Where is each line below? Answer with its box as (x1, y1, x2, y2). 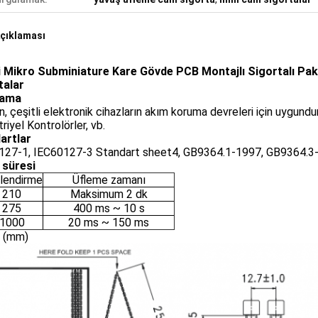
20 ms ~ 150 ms (68, 216, 149, 229)
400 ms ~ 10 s (72, 202, 145, 215)
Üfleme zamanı (72, 173, 146, 187)
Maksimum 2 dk (70, 187, 148, 201)
